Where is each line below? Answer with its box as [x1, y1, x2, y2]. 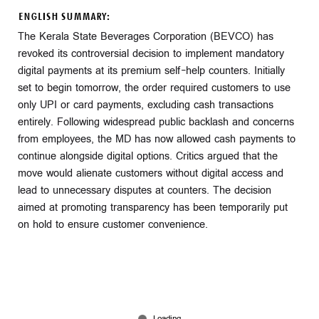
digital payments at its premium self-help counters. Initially [18, 63, 285, 78]
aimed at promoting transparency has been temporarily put [18, 199, 288, 215]
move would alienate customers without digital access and [18, 165, 283, 181]
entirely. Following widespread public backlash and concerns [18, 114, 294, 130]
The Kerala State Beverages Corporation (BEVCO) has [18, 28, 273, 44]
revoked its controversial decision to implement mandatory [18, 46, 284, 61]
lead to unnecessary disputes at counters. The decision [18, 182, 271, 198]
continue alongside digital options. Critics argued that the [18, 148, 278, 164]
